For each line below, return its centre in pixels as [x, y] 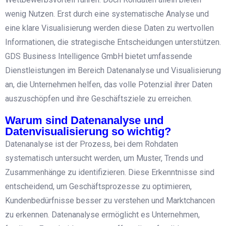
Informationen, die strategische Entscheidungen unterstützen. [113, 42]
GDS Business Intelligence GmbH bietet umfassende [99, 56]
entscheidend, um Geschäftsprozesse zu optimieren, [98, 186]
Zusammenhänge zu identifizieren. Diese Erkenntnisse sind [110, 172]
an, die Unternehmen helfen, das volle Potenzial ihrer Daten [109, 84]
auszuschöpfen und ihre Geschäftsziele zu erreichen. [99, 98]
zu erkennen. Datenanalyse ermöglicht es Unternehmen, [102, 214]
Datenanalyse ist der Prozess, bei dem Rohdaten [92, 144]
